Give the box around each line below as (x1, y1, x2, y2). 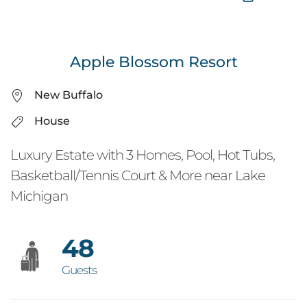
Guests (62, 263, 97, 277)
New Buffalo (34, 88, 103, 101)
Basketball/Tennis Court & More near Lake (10, 167, 265, 184)
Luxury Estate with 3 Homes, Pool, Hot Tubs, (10, 147, 275, 163)
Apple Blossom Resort (69, 52, 238, 71)
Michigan (10, 188, 68, 204)
